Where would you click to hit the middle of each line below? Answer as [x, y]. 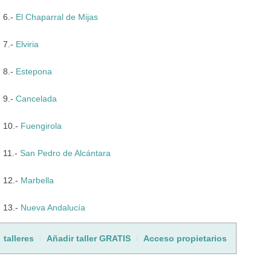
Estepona [34, 71]
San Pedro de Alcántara [65, 153]
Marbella [37, 180]
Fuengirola [41, 126]
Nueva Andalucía [53, 207]
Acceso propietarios [185, 238]
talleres [19, 238]
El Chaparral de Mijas [57, 17]
